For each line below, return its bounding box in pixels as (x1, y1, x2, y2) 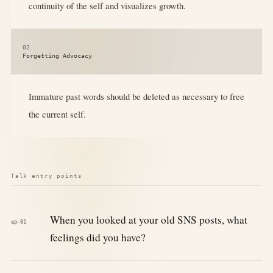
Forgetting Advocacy (23, 52, 93, 59)
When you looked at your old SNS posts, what (49, 213, 247, 227)
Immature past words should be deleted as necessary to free (28, 90, 244, 103)
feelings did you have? (49, 230, 146, 245)
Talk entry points (10, 172, 82, 179)
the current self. (28, 108, 86, 121)
